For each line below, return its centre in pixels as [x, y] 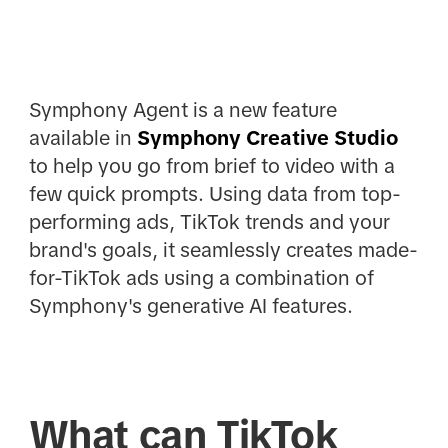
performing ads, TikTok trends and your [209, 222]
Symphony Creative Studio [267, 138]
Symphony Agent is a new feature [182, 110]
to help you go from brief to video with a [211, 166]
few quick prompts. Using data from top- [214, 194]
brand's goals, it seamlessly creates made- [223, 250]
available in [82, 138]
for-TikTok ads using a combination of [201, 278]
